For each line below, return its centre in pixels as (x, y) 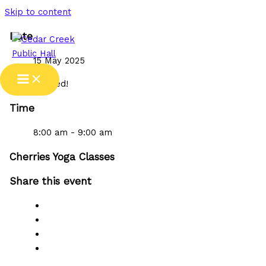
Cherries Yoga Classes (62, 156)
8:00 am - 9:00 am (72, 132)
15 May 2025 (59, 61)
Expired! (50, 83)
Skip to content (38, 12)
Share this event (50, 181)
